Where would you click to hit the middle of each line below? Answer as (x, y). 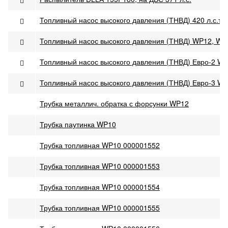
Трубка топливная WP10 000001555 (100, 208)
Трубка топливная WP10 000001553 (100, 166)
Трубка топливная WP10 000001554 (100, 187)
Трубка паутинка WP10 (78, 124)
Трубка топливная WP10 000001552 (100, 145)
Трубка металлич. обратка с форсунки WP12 (114, 103)
